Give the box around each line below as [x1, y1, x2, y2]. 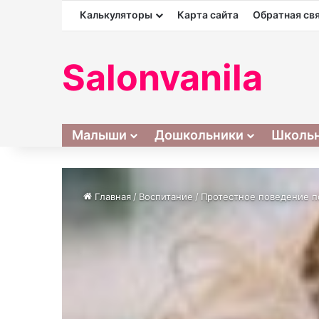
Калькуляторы [80, 9, 152, 21]
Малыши [72, 127, 127, 142]
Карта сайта [177, 9, 239, 21]
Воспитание [139, 191, 193, 202]
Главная [92, 191, 131, 202]
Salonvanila [62, 56, 263, 99]
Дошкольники [155, 127, 244, 142]
